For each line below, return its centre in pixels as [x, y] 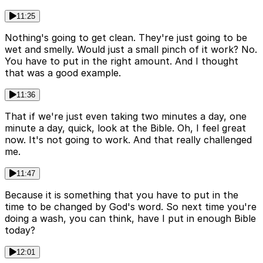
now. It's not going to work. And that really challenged [128, 140]
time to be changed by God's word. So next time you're [131, 207]
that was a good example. [63, 73]
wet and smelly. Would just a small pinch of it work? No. [131, 50]
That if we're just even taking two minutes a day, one [126, 117]
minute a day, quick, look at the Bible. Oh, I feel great [125, 128]
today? [20, 230]
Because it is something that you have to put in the [122, 195]
